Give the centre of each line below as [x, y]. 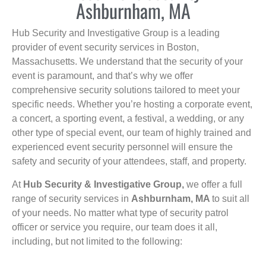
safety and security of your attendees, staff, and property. [129, 161]
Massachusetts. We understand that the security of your [127, 62]
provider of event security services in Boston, [105, 47]
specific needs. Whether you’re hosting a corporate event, [132, 104]
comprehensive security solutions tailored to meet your [126, 90]
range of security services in [72, 198]
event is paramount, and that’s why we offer [102, 76]
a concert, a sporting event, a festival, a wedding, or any [128, 119]
